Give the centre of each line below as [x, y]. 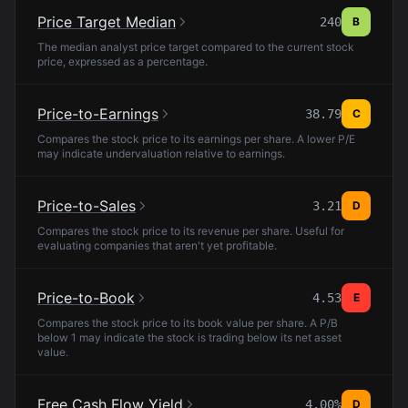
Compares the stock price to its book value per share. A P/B [188, 323]
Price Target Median [107, 22]
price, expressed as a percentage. [122, 61]
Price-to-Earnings [98, 114]
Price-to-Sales [87, 206]
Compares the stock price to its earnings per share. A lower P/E [196, 139]
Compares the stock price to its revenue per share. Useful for [191, 231]
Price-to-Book [86, 298]
